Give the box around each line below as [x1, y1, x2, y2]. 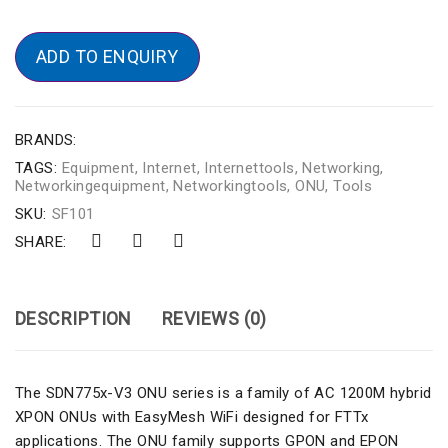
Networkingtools [173, 177, 288, 195]
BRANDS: [15, 131, 77, 149]
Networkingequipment [15, 177, 166, 195]
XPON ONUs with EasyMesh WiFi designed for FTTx [15, 408, 369, 426]
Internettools [204, 159, 295, 177]
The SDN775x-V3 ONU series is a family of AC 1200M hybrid [15, 384, 432, 402]
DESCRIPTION [15, 308, 132, 329]
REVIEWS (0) [161, 308, 267, 329]
